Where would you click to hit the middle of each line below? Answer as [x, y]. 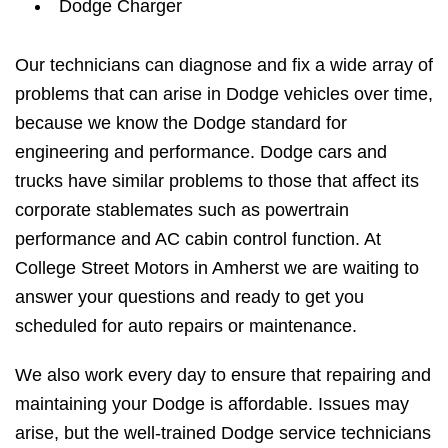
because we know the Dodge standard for [181, 123]
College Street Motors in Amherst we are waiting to [217, 268]
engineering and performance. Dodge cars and [201, 152]
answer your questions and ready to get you [189, 297]
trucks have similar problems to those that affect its [217, 181]
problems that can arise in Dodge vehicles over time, [224, 94]
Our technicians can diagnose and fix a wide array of [224, 65]
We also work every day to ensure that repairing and [223, 375]
